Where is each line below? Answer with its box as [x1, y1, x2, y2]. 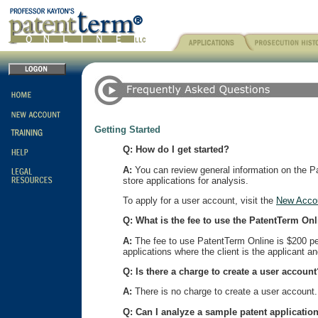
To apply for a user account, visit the [123, 195, 276, 207]
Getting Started [94, 124, 160, 136]
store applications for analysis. [123, 175, 248, 186]
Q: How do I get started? [123, 144, 229, 155]
